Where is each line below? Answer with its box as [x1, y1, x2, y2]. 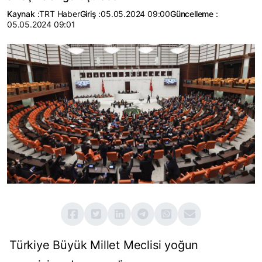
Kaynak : [7, 9, 40, 19]
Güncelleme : [170, 9, 218, 19]
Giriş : [80, 9, 101, 19]
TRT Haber [39, 9, 80, 19]
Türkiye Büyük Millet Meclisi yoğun [9, 238, 199, 253]
